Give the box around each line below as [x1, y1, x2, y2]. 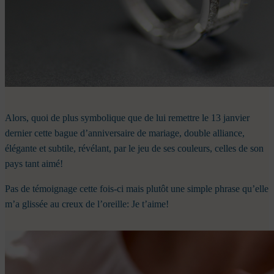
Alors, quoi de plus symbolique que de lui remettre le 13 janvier [5, 113, 250, 124]
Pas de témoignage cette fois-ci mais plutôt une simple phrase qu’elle [5, 183, 268, 194]
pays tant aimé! [5, 158, 63, 169]
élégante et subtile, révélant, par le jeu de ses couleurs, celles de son [5, 143, 264, 154]
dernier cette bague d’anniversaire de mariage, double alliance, [5, 128, 245, 139]
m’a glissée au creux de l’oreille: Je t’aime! [5, 199, 169, 210]
